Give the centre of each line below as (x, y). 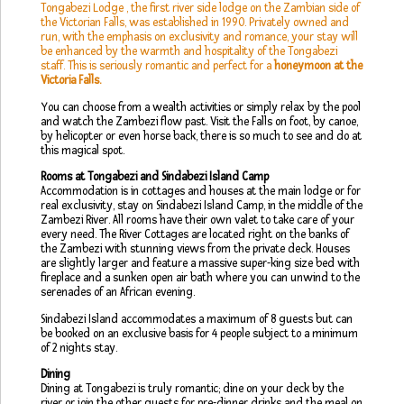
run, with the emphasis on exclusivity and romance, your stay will (199, 37)
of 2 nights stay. (79, 348)
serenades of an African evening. (118, 293)
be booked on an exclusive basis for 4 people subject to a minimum (199, 333)
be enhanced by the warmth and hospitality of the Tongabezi (189, 52)
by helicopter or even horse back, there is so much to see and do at (201, 136)
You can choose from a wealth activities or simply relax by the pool (201, 107)
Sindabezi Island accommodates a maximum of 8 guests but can (197, 319)
